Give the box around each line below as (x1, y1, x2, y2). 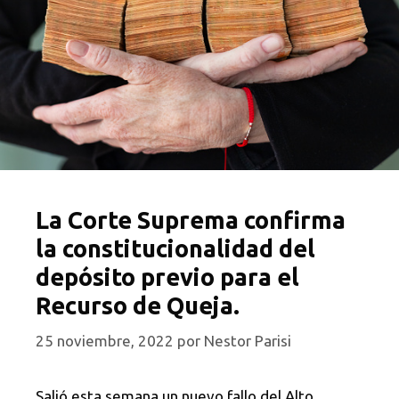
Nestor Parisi (204, 331, 291, 349)
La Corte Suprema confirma (36, 207, 346, 234)
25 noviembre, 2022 (36, 331, 174, 349)
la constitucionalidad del (36, 235, 315, 263)
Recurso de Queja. (36, 292, 240, 320)
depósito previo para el (36, 264, 299, 291)
